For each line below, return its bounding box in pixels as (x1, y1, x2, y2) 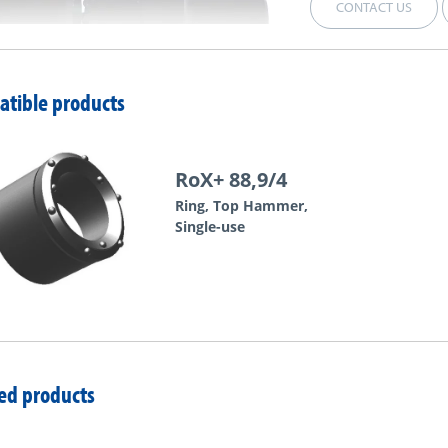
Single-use (175, 217, 246, 236)
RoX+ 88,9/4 (175, 166, 288, 193)
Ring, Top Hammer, (175, 196, 309, 215)
